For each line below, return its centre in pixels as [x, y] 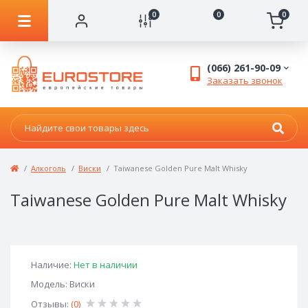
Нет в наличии [106, 265]
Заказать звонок [245, 81]
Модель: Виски [63, 284]
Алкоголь [48, 168]
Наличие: [52, 265]
